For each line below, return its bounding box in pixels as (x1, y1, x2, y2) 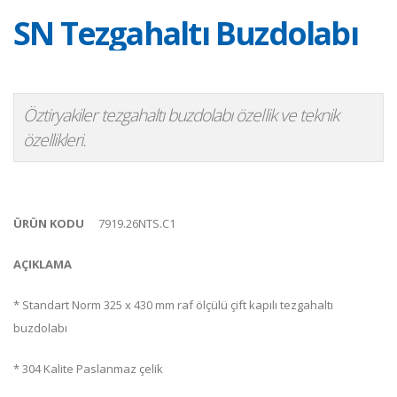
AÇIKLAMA (13, 256, 72, 272)
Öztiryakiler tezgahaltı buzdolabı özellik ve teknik (23, 103, 339, 127)
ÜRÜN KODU (13, 215, 84, 231)
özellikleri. (23, 128, 87, 152)
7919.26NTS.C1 (98, 215, 175, 231)
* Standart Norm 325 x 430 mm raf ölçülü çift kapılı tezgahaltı (13, 297, 333, 313)
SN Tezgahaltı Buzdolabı (13, 12, 358, 54)
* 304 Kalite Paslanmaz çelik (13, 361, 163, 377)
